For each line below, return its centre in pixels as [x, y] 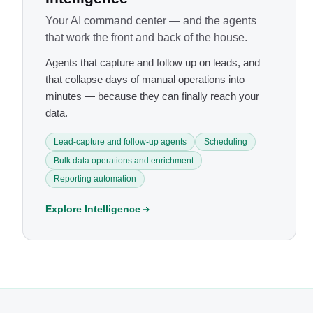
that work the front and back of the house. [146, 38]
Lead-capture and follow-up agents [121, 142]
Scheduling [225, 142]
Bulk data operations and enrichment [124, 160]
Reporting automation [95, 179]
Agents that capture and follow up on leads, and [153, 63]
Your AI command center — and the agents [151, 21]
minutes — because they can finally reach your [152, 96]
